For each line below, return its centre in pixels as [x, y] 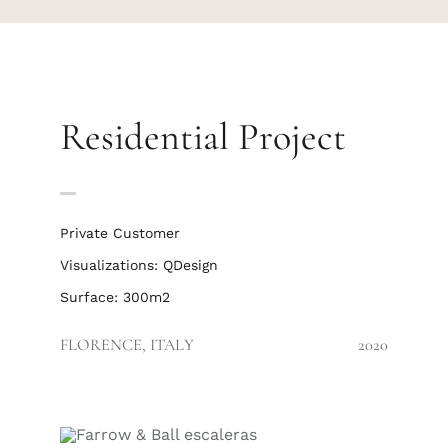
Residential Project [203, 137]
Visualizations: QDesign [139, 265]
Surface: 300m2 [115, 297]
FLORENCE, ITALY [127, 345]
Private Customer [120, 233]
